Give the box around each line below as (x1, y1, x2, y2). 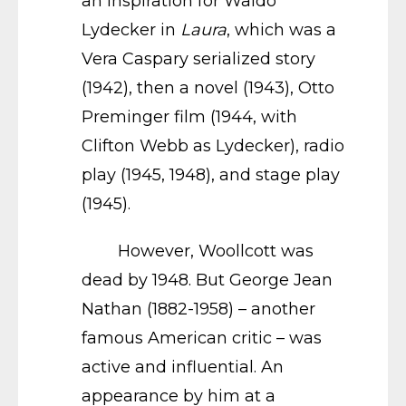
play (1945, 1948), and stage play (82, 165, 340, 186)
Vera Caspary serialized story (82, 49, 315, 70)
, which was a (227, 20, 336, 41)
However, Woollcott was (82, 241, 314, 262)
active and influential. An (82, 357, 284, 378)
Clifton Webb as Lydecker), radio (82, 136, 344, 157)
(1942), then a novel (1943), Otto (82, 78, 334, 99)
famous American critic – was (82, 328, 322, 349)
